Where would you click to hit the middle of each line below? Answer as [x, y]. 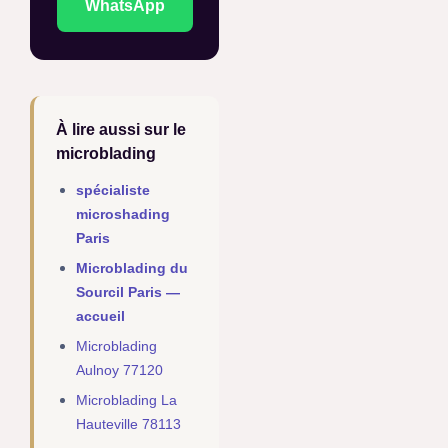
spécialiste [113, 190]
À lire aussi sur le [121, 130]
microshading [123, 214]
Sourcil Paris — [128, 292]
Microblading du [132, 268]
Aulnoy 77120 [119, 370]
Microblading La [126, 400]
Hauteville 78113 [128, 424]
